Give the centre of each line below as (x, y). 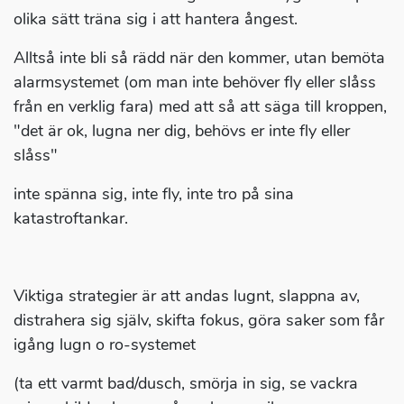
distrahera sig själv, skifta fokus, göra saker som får (199, 321)
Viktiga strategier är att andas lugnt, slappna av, (187, 296)
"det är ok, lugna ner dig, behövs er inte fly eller (182, 131)
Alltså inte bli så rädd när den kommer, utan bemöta (199, 58)
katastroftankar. (71, 219)
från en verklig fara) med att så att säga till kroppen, (200, 107)
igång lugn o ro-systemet (105, 345)
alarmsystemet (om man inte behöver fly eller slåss (195, 83)
